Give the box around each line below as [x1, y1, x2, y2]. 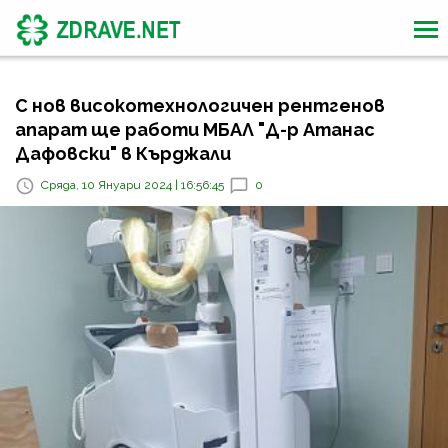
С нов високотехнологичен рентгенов [15, 95, 385, 116]
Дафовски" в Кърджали [15, 143, 231, 164]
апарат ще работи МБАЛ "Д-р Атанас [15, 119, 375, 140]
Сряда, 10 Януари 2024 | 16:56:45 [41, 178, 224, 193]
